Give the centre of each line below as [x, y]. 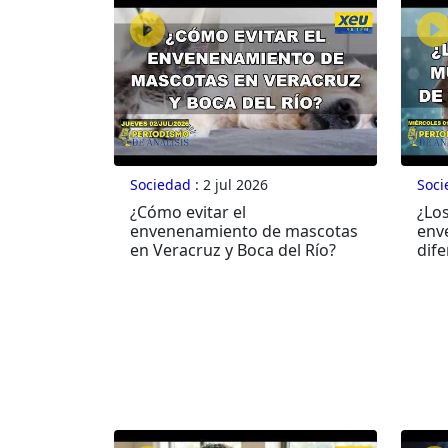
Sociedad [160, 185]
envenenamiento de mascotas [244, 231]
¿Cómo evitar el [188, 212]
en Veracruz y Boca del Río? [233, 250]
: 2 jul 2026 [229, 185]
